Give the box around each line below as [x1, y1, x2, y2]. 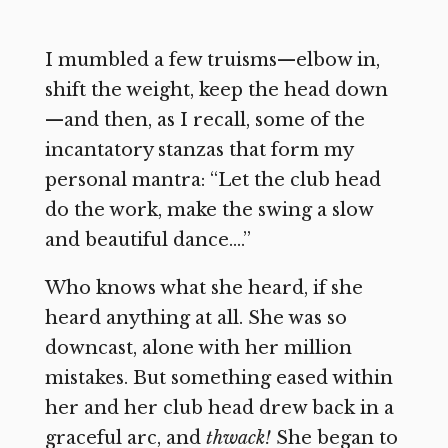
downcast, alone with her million [44, 336, 352, 359]
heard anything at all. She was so [44, 306, 347, 329]
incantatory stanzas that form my [44, 138, 353, 161]
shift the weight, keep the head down [44, 78, 388, 101]
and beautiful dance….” [44, 228, 251, 251]
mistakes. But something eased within [44, 366, 393, 389]
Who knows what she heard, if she [44, 276, 363, 299]
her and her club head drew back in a [44, 396, 394, 419]
